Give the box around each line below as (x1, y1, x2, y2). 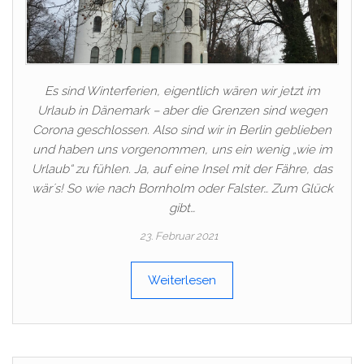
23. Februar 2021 (140, 229, 218, 242)
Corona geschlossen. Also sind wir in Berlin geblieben (32, 122, 331, 137)
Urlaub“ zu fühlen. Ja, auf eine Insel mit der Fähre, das (32, 161, 332, 176)
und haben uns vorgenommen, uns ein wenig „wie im (32, 141, 332, 157)
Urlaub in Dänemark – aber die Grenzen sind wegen (37, 102, 327, 118)
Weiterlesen (148, 272, 216, 288)
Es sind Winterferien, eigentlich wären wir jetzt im (44, 83, 320, 98)
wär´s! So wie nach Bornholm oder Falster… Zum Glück (31, 180, 333, 196)
